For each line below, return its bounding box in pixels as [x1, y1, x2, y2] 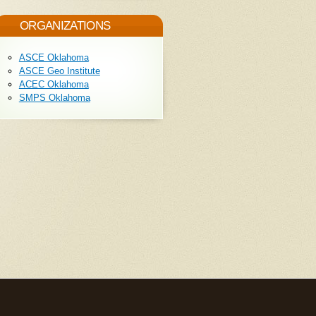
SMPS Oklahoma [18, 92, 90, 104]
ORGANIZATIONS [20, 19, 111, 33]
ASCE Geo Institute [18, 66, 100, 77]
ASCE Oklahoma [18, 52, 89, 63]
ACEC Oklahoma [18, 79, 89, 90]
